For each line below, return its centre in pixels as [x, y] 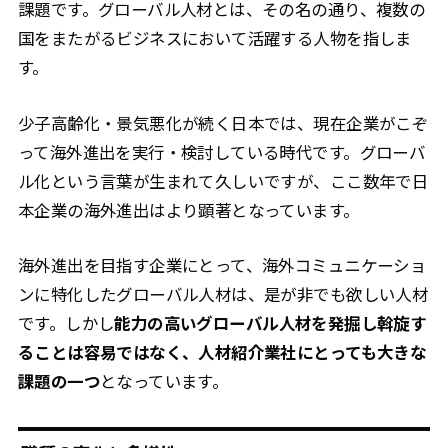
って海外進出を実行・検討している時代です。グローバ [221, 151]
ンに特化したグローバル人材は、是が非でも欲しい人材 [223, 294]
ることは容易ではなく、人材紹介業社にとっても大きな [222, 352]
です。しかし [66, 323]
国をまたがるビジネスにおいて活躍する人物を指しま [214, 38]
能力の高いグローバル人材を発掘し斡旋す [270, 323]
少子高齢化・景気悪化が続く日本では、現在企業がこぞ [223, 122]
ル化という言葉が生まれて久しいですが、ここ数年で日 [223, 180]
